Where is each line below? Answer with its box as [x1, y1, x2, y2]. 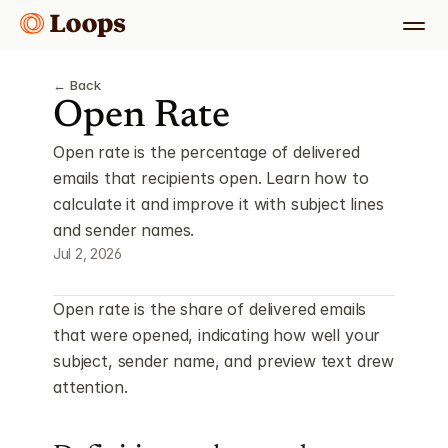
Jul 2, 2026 [53, 245, 122, 262]
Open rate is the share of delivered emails [53, 299, 367, 319]
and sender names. [53, 220, 195, 240]
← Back [53, 77, 102, 93]
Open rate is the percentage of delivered [53, 142, 360, 162]
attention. [53, 377, 128, 397]
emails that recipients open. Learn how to [53, 168, 369, 188]
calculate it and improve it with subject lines [53, 194, 384, 214]
